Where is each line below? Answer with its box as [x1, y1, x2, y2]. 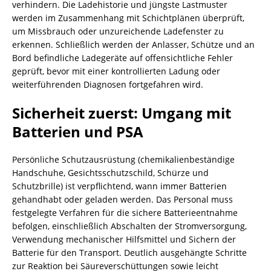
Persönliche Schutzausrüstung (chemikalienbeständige [12, 154, 235, 165]
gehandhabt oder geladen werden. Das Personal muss [12, 194, 233, 205]
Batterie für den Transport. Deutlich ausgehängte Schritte [12, 247, 247, 258]
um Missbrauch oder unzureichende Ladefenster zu [12, 25, 224, 37]
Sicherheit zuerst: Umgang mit [12, 103, 231, 123]
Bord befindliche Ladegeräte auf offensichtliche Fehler [12, 52, 233, 64]
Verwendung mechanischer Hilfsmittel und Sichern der [12, 233, 236, 245]
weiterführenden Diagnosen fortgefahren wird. [12, 79, 203, 90]
